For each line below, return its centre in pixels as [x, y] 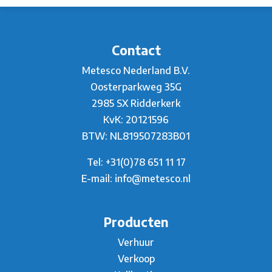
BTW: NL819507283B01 [136, 136]
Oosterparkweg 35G [136, 87]
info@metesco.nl [153, 179]
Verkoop [136, 259]
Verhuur [136, 243]
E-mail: [98, 179]
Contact [136, 51]
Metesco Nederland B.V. [136, 71]
